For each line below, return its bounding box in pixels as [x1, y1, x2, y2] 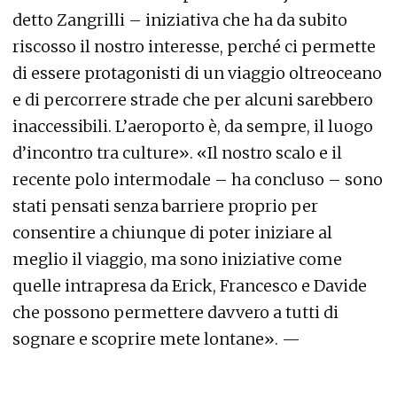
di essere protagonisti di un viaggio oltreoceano [12, 63, 382, 83]
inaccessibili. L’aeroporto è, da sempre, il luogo [12, 116, 373, 136]
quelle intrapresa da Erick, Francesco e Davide [12, 276, 367, 296]
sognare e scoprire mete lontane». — [12, 329, 300, 349]
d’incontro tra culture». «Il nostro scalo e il [12, 143, 342, 163]
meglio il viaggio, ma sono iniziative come [12, 249, 342, 269]
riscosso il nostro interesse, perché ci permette [12, 36, 376, 57]
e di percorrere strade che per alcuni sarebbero [12, 90, 373, 110]
